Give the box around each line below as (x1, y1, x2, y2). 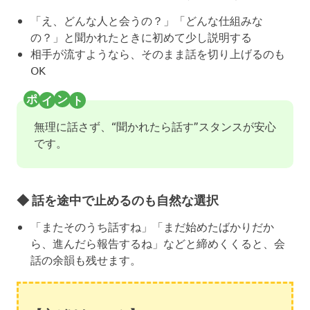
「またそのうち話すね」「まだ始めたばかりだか (30, 219, 274, 234)
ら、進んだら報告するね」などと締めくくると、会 (30, 236, 285, 250)
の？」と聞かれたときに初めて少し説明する (30, 29, 252, 44)
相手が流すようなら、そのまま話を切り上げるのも (30, 46, 285, 60)
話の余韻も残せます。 (30, 253, 141, 267)
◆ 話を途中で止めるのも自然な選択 (17, 191, 219, 208)
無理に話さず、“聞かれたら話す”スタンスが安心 (34, 118, 276, 133)
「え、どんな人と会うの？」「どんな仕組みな (30, 12, 263, 27)
